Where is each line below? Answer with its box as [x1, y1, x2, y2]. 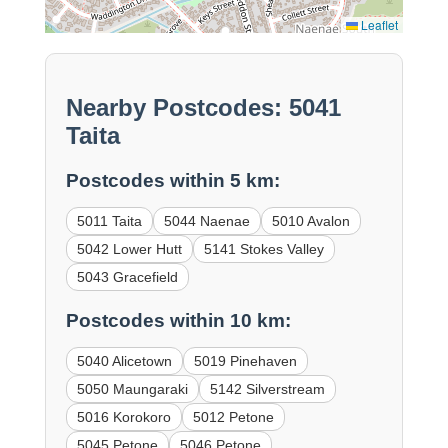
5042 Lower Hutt [76, 241, 182, 258]
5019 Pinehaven [193, 352, 297, 369]
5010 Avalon [271, 213, 350, 230]
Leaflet [358, 16, 399, 34]
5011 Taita [76, 213, 142, 230]
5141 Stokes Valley [203, 241, 324, 258]
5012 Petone [192, 408, 274, 425]
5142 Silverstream [209, 380, 325, 397]
